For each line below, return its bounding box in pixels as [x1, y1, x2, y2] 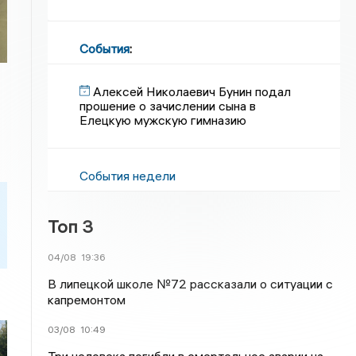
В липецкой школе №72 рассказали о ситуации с [48, 276, 334, 292]
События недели [79, 168, 176, 184]
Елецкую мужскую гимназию [79, 112, 247, 128]
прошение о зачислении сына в [79, 98, 257, 114]
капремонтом [48, 292, 126, 308]
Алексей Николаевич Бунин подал [93, 83, 292, 99]
